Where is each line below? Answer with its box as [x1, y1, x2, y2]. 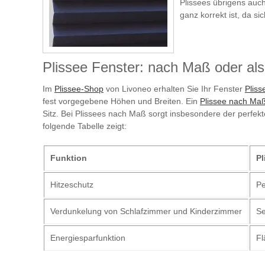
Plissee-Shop [54, 83, 104, 93]
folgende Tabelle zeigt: [43, 121, 127, 131]
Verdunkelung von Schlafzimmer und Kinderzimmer [50, 206, 242, 216]
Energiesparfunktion [50, 232, 125, 243]
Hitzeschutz [50, 179, 93, 189]
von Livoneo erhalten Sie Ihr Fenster [104, 83, 245, 93]
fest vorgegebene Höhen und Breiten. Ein [43, 96, 200, 106]
